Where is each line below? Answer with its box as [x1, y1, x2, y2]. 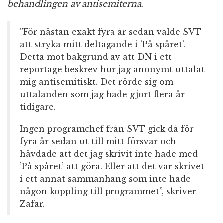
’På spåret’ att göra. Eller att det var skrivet [20, 161, 204, 172]
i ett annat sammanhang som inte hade [20, 174, 191, 184]
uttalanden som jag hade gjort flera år [20, 89, 185, 100]
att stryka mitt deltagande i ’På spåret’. [20, 39, 185, 50]
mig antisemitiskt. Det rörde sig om [20, 77, 173, 87]
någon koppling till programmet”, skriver [20, 186, 196, 197]
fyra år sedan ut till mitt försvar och [20, 136, 176, 147]
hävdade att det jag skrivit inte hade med [20, 149, 198, 159]
